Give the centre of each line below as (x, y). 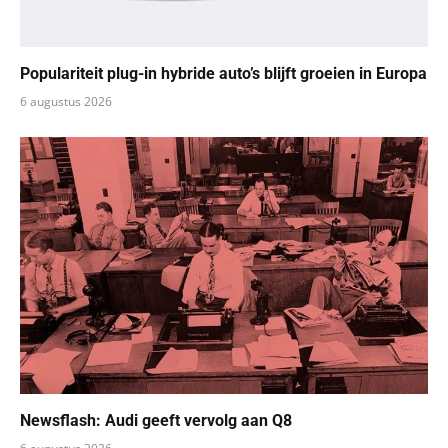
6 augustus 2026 (66, 102)
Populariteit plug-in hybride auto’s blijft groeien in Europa (223, 74)
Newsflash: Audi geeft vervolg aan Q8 (156, 421)
